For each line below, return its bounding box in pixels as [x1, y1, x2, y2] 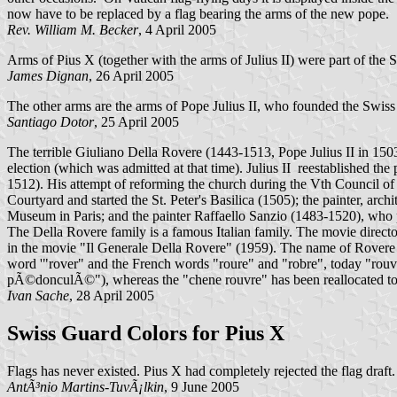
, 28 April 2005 [69, 287, 154, 303]
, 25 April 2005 [94, 113, 179, 129]
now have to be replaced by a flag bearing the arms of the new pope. [7, 5, 389, 21]
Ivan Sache [7, 287, 69, 303]
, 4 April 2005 [138, 21, 216, 37]
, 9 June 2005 [164, 378, 239, 394]
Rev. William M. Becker [7, 21, 138, 37]
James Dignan [7, 67, 89, 83]
